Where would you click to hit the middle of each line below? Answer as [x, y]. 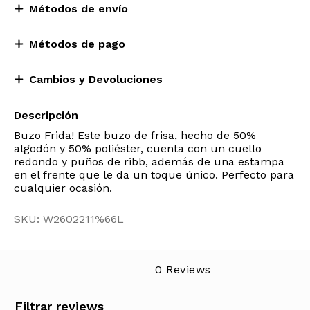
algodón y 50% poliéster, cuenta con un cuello [138, 148]
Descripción [46, 115]
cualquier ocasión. [63, 188]
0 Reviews [183, 270]
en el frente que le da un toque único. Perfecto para [154, 175]
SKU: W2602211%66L [69, 219]
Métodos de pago [77, 44]
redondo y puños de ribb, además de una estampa [149, 162]
